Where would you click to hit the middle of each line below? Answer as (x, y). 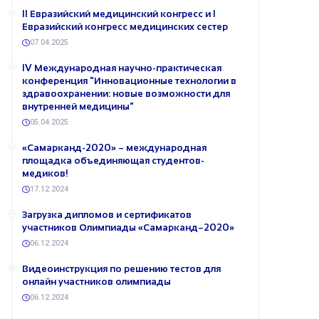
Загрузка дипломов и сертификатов (107, 215)
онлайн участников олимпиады (96, 282)
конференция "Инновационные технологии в (129, 81)
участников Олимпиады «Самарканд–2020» (128, 228)
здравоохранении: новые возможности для (126, 94)
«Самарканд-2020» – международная (114, 148)
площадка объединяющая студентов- (113, 161)
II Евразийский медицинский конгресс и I (119, 14)
